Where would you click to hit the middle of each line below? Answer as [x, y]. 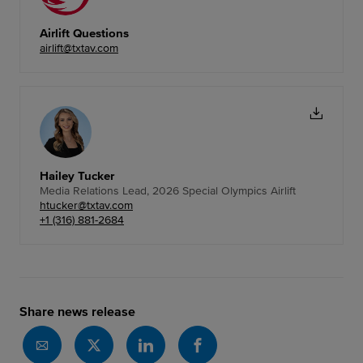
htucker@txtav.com [86, 205]
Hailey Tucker [77, 175]
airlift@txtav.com [79, 48]
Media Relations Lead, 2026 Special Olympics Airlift [168, 191]
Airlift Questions [84, 33]
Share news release [77, 311]
